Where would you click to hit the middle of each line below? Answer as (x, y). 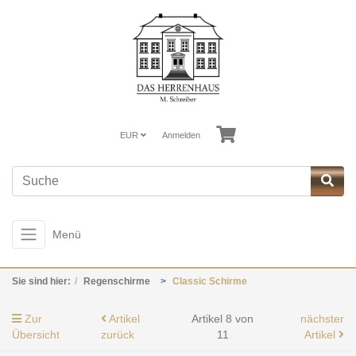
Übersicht (36, 335)
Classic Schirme (210, 281)
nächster (322, 319)
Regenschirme (117, 281)
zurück (118, 335)
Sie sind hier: (41, 281)
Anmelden (181, 135)
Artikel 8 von (222, 319)
